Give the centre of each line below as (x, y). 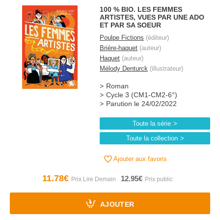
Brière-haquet (119, 48)
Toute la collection (152, 138)
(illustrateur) (166, 69)
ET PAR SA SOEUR (131, 25)
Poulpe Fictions (122, 38)
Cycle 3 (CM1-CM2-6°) (142, 95)
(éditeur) (157, 38)
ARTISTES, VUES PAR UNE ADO (152, 17)
